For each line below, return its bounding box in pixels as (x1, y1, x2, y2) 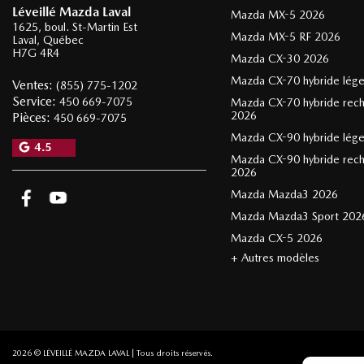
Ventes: (12, 77, 56, 93)
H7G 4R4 (12, 46, 59, 60)
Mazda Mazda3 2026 (230, 188, 338, 201)
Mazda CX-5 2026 (230, 232, 323, 245)
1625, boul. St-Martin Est (12, 20, 137, 34)
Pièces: (12, 110, 54, 126)
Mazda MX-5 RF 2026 (230, 30, 340, 44)
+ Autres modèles (230, 251, 319, 265)
